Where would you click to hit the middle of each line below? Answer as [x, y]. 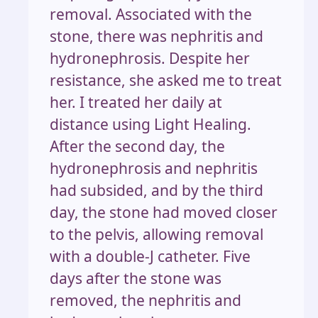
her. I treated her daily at [136, 102]
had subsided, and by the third [157, 190]
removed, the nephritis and [146, 300]
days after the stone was [136, 278]
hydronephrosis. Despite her [150, 58]
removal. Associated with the [151, 14]
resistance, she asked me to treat [166, 80]
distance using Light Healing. [150, 124]
